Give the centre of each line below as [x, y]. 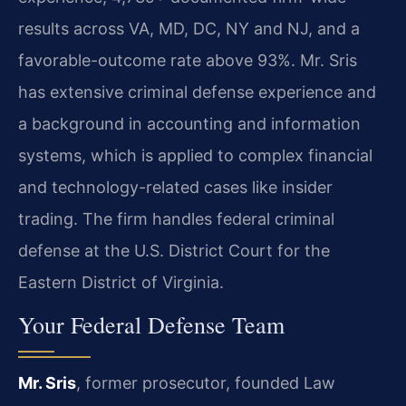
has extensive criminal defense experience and [197, 92]
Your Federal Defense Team [151, 325]
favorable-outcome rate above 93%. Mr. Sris [188, 60]
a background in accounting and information [189, 123]
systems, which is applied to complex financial [195, 155]
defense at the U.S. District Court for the [174, 250]
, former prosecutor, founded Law [206, 383]
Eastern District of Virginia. [121, 282]
